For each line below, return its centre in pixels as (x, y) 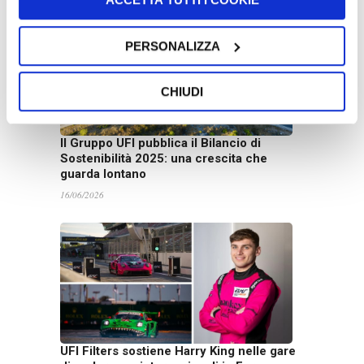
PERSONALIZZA (173, 45)
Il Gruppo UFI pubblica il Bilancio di (160, 143)
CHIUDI (182, 92)
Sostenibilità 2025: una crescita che (164, 159)
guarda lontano (103, 174)
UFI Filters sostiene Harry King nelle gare (178, 351)
